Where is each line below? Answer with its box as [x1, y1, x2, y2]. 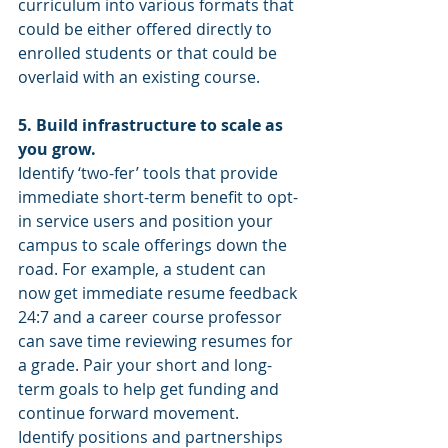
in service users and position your [18, 210, 277, 233]
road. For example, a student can [18, 258, 270, 281]
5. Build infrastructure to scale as [18, 114, 287, 137]
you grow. [18, 138, 100, 161]
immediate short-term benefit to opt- [18, 186, 298, 209]
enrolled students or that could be [18, 42, 281, 65]
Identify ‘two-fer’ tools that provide [18, 162, 282, 185]
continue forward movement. [18, 402, 243, 425]
